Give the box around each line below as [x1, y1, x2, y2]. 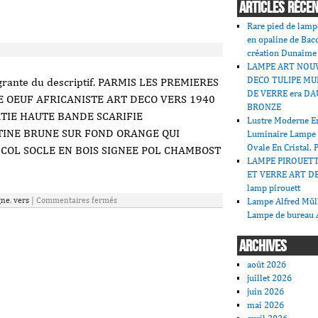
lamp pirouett [247, 182, 301, 194]
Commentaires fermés [36, 195, 117, 205]
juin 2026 [247, 285, 285, 297]
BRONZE [247, 102, 282, 113]
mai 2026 [247, 299, 285, 310]
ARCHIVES [239, 236, 287, 256]
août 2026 [247, 258, 287, 270]
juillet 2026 [247, 272, 292, 283]
